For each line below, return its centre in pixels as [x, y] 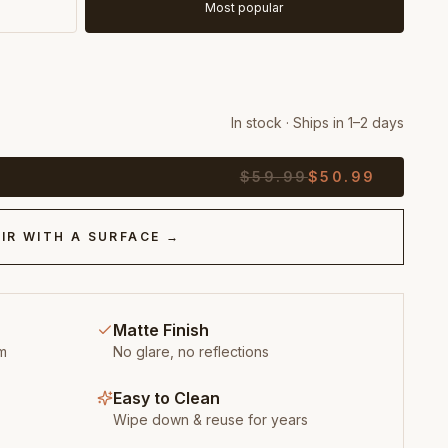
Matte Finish [160, 330]
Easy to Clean [166, 398]
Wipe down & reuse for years [210, 419]
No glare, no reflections [190, 351]
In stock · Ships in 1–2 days [317, 122]
